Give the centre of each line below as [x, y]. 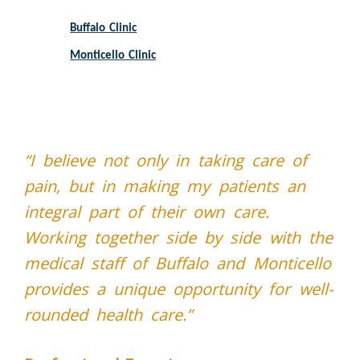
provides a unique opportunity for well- [178, 289]
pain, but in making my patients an [165, 186]
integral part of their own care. [147, 212]
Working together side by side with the [178, 238]
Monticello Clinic [113, 56]
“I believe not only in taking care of [166, 161]
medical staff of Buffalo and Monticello [178, 264]
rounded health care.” [108, 315]
